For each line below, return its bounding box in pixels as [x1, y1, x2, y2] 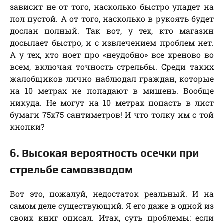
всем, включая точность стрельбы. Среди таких [10, 61, 214, 72]
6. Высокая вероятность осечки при [10, 146, 199, 160]
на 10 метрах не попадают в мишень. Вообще [10, 85, 214, 96]
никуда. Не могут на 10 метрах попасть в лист [10, 97, 214, 108]
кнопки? [10, 121, 44, 132]
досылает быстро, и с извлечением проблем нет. [10, 37, 214, 48]
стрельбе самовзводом [10, 163, 133, 176]
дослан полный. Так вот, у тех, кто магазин [10, 25, 214, 36]
